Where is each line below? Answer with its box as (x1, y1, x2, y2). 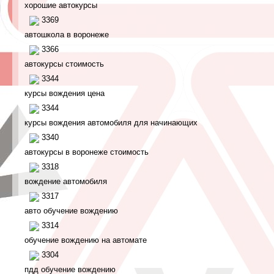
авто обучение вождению (24, 206, 118, 215)
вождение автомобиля (24, 177, 107, 186)
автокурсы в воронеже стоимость (24, 147, 149, 157)
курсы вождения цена (24, 89, 105, 98)
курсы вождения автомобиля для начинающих (24, 118, 198, 127)
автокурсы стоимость (24, 59, 104, 68)
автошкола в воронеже (24, 30, 109, 39)
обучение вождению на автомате (24, 235, 147, 245)
